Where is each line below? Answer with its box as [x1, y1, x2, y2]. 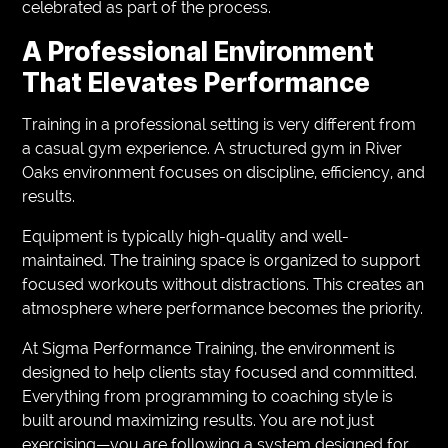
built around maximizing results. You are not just [22, 410, 375, 430]
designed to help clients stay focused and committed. [22, 362, 418, 382]
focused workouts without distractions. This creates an [22, 274, 425, 294]
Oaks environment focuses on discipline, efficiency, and [22, 162, 426, 182]
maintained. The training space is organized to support [22, 250, 421, 270]
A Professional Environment [22, 35, 375, 67]
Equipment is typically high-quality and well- [22, 226, 350, 246]
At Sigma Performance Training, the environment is [22, 338, 396, 358]
